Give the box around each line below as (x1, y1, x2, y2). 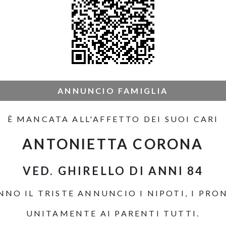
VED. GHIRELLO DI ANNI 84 (22, 164, 204, 178)
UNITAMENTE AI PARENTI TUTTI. (26, 208, 200, 218)
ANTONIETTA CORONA (22, 135, 204, 152)
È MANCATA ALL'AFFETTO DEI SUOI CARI (7, 114, 219, 124)
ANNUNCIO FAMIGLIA (58, 86, 168, 95)
